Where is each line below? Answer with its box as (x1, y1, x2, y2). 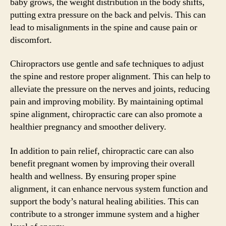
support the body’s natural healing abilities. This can (10, 195, 199, 207)
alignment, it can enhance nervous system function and (10, 183, 208, 195)
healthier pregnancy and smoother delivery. (10, 121, 166, 133)
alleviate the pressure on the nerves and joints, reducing (10, 83, 210, 95)
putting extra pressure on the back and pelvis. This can (10, 9, 206, 21)
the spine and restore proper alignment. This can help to (10, 71, 210, 82)
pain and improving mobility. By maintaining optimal (10, 96, 203, 107)
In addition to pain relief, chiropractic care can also (10, 145, 194, 157)
